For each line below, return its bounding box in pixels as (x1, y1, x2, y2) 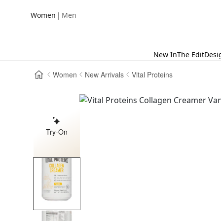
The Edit (177, 50, 204, 59)
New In (153, 50, 177, 59)
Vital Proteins (132, 69, 173, 79)
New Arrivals (85, 69, 124, 79)
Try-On (46, 126, 68, 137)
